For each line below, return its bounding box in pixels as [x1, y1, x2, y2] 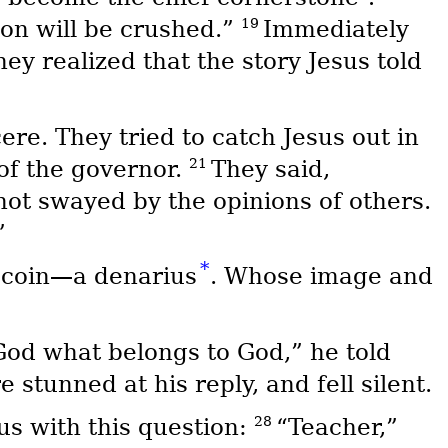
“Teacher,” [275, 414, 398, 441]
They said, [210, 155, 330, 182]
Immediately [262, 15, 409, 42]
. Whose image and [209, 263, 433, 290]
